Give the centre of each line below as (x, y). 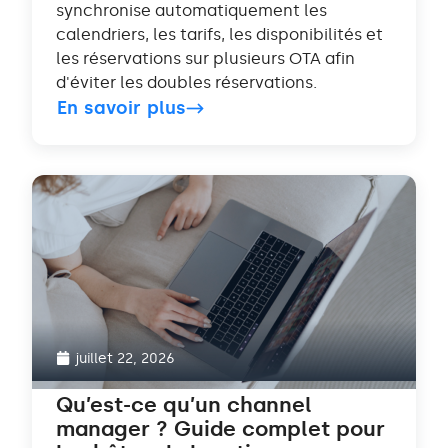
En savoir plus (122, 108)
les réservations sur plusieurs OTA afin (205, 59)
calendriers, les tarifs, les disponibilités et (219, 35)
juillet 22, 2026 (125, 358)
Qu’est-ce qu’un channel (184, 405)
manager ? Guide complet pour (220, 429)
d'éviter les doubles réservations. (186, 83)
